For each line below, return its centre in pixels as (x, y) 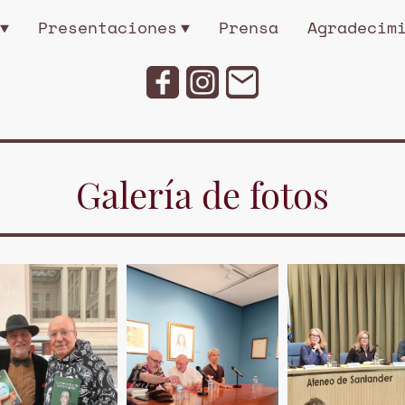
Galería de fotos (202, 194)
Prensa (248, 27)
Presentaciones (107, 27)
